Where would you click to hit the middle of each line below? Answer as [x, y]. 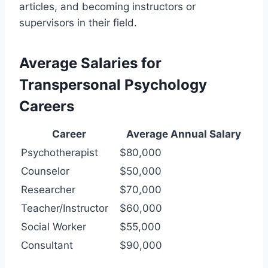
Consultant [47, 245]
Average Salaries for [90, 63]
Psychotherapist [60, 152]
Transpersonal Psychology [113, 84]
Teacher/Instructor [65, 208]
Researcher [48, 189]
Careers [47, 106]
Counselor [45, 171]
